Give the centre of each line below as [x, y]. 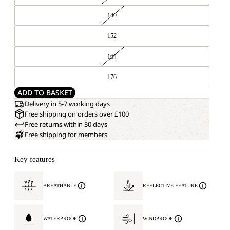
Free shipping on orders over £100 [77, 114]
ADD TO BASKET [45, 93]
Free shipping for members [66, 135]
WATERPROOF [60, 218]
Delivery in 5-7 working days [67, 104]
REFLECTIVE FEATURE [170, 186]
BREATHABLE [60, 186]
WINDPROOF [158, 218]
